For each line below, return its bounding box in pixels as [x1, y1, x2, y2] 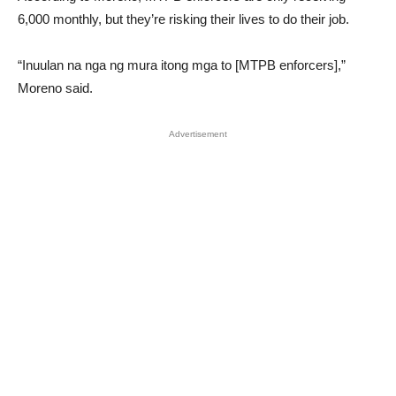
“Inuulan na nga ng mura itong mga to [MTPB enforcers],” [18, 57, 346, 72]
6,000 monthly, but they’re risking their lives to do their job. [18, 11, 349, 27]
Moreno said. [18, 80, 93, 95]
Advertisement [169, 129, 227, 139]
